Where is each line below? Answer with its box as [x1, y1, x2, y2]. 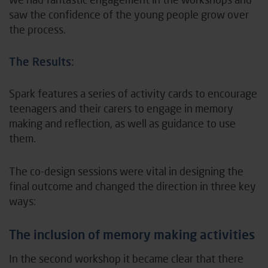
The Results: [9, 54, 74, 68]
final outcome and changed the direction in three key [9, 179, 256, 193]
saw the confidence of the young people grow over [9, 7, 249, 21]
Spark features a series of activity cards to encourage [9, 86, 257, 100]
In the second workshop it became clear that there [9, 251, 243, 265]
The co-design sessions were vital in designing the [9, 164, 243, 178]
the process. [9, 22, 68, 36]
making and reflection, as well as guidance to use [9, 116, 236, 130]
